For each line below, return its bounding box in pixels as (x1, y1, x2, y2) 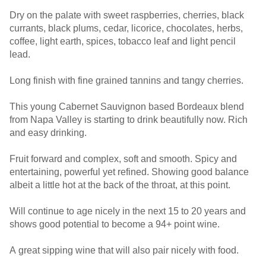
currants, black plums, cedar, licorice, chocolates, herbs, (9, 23, 243, 33)
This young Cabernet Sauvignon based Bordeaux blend (9, 102, 244, 112)
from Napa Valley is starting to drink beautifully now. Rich (9, 115, 248, 125)
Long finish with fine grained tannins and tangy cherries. (9, 75, 246, 85)
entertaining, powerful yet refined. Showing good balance (9, 167, 249, 177)
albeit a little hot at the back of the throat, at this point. (9, 180, 233, 190)
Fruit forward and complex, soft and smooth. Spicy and (9, 154, 237, 164)
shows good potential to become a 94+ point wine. (9, 219, 220, 229)
